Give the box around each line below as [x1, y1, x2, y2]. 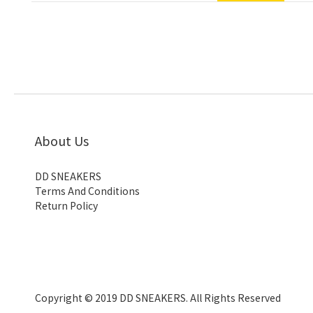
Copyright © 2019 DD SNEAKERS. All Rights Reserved [35, 291, 281, 305]
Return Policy [35, 198, 98, 212]
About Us [35, 131, 89, 150]
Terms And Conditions [35, 184, 140, 198]
